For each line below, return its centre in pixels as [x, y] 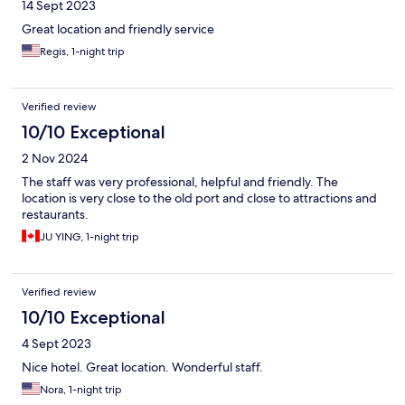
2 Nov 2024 [55, 158]
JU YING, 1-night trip [89, 236]
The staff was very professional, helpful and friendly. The [180, 181]
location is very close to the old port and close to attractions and [199, 198]
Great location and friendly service [118, 28]
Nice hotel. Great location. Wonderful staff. [142, 367]
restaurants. [55, 214]
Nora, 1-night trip [81, 389]
